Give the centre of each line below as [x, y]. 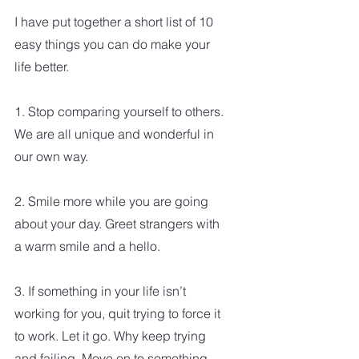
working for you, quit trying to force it [119, 313]
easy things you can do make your [114, 44]
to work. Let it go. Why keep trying [112, 335]
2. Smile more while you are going [113, 201]
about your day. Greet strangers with [119, 223]
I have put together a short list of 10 [115, 21]
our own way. [53, 156]
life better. [42, 66]
